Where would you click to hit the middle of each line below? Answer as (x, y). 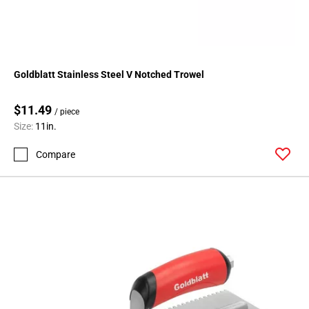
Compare (56, 154)
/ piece (67, 112)
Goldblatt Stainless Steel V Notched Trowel (109, 75)
